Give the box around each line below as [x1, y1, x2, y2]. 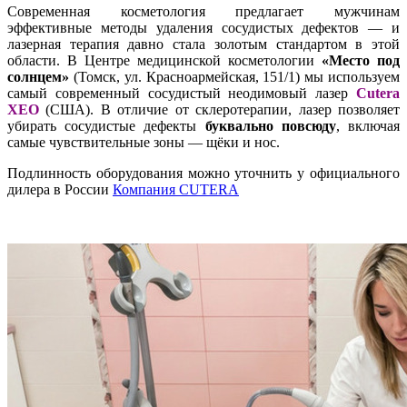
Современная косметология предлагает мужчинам [7, 3, 400, 19]
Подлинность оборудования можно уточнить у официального [7, 164, 400, 181]
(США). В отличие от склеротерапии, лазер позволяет [39, 101, 400, 117]
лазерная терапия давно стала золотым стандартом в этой [7, 35, 400, 52]
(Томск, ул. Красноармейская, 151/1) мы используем [69, 68, 400, 84]
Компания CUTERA [113, 181, 239, 197]
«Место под [322, 52, 400, 68]
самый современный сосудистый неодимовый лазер [7, 84, 356, 101]
